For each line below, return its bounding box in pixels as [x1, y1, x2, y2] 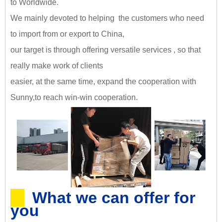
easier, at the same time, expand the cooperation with [10, 77, 196, 86]
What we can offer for [32, 189, 195, 207]
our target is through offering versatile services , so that [10, 45, 201, 54]
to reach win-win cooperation [35, 93, 136, 102]
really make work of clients [10, 61, 105, 70]
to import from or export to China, [10, 29, 126, 38]
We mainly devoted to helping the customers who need [10, 13, 204, 22]
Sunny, [10, 93, 35, 102]
